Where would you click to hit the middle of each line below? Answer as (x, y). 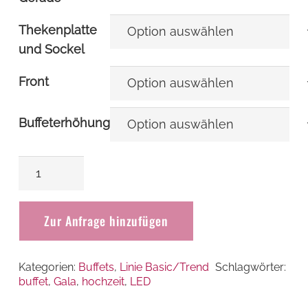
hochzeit (103, 282)
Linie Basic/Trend (164, 267)
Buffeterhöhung (64, 122)
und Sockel (52, 49)
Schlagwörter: (251, 267)
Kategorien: (48, 267)
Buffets (96, 267)
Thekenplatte (58, 30)
